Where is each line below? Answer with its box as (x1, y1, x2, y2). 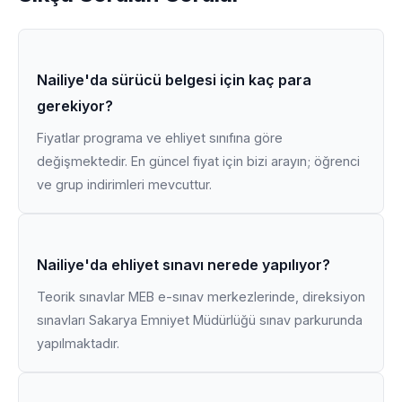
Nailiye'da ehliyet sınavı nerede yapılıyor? (37, 256, 330, 274)
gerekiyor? (37, 97, 113, 115)
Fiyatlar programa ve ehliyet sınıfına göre (37, 130, 283, 145)
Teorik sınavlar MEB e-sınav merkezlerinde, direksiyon (37, 289, 365, 304)
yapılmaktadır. (37, 336, 119, 351)
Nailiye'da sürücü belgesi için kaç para (37, 71, 311, 89)
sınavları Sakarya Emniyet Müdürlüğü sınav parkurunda (37, 312, 363, 328)
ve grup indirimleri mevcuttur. (37, 177, 212, 192)
